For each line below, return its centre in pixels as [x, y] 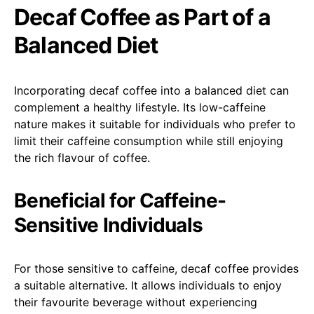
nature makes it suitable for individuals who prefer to [155, 124]
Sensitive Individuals [109, 225]
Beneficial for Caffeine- [120, 200]
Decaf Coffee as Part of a [143, 17]
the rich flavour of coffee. [82, 157]
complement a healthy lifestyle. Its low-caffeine [140, 107]
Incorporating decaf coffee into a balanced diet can [151, 90]
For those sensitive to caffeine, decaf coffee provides [156, 268]
